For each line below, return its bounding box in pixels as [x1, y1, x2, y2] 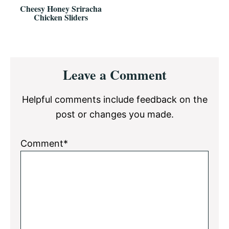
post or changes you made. [55, 108, 174, 120]
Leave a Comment [62, 64, 167, 84]
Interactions [10, 69, 87, 91]
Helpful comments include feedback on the [21, 94, 208, 105]
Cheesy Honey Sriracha [20, 2, 102, 14]
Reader [10, 53, 56, 75]
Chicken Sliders [34, 11, 88, 23]
